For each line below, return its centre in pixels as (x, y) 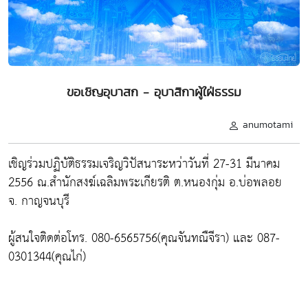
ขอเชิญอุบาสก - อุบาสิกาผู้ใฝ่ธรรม (154, 91)
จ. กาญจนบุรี (39, 201)
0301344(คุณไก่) (47, 256)
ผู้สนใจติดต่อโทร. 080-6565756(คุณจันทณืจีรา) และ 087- (144, 238)
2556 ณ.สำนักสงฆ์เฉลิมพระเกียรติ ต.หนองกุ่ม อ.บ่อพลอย (145, 182)
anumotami (268, 124)
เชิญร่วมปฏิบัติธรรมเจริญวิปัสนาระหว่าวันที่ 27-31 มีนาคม (144, 164)
